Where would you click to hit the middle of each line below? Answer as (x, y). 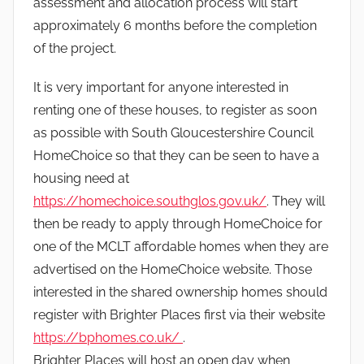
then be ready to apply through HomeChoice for (178, 223)
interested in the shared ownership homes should (180, 292)
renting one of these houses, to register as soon (175, 110)
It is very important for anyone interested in (161, 87)
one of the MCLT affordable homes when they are (181, 246)
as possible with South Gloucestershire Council (173, 132)
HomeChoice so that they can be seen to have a (176, 155)
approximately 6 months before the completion (175, 25)
